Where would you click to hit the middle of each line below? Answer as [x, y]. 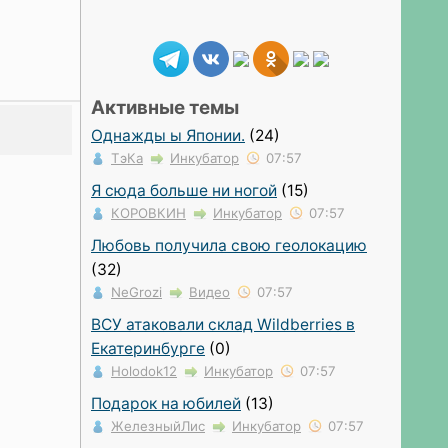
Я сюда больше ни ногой [184, 190]
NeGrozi [136, 291]
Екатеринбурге [148, 348]
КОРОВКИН [148, 212]
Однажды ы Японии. [168, 135]
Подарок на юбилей [166, 403]
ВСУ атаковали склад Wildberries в [223, 324]
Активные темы [165, 107]
